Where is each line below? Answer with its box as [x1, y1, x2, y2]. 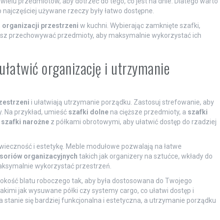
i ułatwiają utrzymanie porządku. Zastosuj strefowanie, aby [29, 98, 214, 107]
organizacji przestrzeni [1, 22, 79, 30]
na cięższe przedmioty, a [108, 108, 188, 116]
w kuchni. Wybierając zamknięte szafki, [78, 22, 200, 30]
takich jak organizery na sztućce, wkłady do [77, 152, 213, 161]
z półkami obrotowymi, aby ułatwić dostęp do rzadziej [49, 118, 217, 126]
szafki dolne [68, 108, 109, 116]
